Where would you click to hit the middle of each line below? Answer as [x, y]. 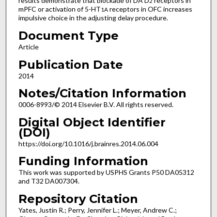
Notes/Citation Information [102, 93]
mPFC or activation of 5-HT [59, 9]
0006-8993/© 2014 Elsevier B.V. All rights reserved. [96, 105]
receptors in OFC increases [150, 9]
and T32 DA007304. [49, 181]
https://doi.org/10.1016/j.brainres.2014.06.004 [88, 143]
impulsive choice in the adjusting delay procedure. [93, 18]
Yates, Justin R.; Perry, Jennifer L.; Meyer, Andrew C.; [97, 210]
